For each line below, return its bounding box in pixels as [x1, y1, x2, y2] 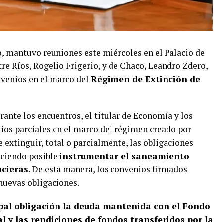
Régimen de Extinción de [91, 73, 200, 85]
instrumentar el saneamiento [59, 150, 189, 162]
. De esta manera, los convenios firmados [28, 164, 187, 175]
